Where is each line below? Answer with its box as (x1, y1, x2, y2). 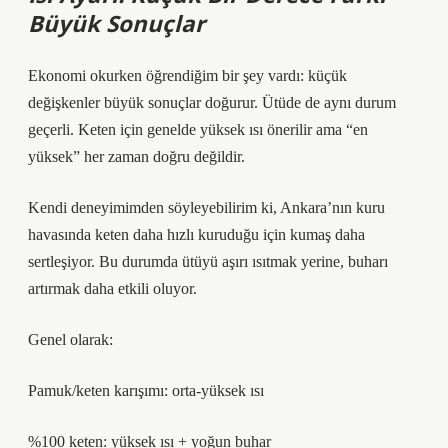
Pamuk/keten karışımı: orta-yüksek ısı (28, 382, 264, 399)
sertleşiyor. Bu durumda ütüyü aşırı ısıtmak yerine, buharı (28, 253, 388, 270)
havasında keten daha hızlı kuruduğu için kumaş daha (28, 226, 365, 243)
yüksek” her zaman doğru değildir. (28, 148, 245, 165)
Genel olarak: (28, 331, 113, 348)
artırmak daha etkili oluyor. (28, 280, 197, 297)
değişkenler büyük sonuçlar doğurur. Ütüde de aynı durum (28, 94, 396, 111)
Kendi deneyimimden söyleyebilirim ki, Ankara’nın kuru (28, 199, 385, 216)
